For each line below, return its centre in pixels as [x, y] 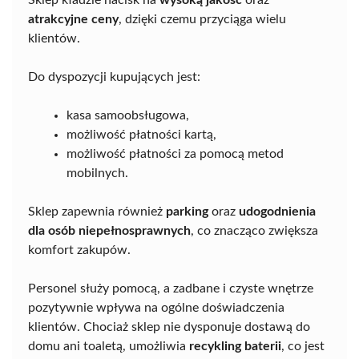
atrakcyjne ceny [73, 19]
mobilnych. [97, 173]
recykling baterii [235, 346]
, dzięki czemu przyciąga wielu [202, 19]
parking [187, 211]
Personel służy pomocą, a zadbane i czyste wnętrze [171, 288]
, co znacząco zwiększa [254, 230]
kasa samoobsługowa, [128, 115]
